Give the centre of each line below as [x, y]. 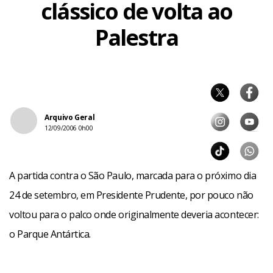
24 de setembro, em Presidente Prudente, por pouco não [131, 195]
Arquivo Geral [70, 117]
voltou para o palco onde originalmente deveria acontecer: [134, 214]
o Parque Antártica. [50, 234]
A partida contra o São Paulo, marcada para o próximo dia [133, 175]
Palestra [136, 37]
